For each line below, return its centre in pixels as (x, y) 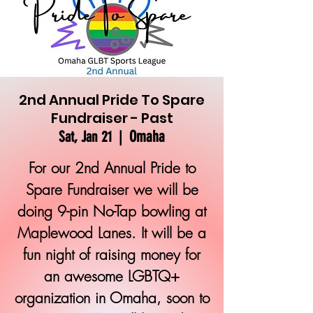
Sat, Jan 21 (85, 137)
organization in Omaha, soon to (112, 298)
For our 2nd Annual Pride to (112, 168)
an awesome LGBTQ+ (112, 276)
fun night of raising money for (112, 255)
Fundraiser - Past (112, 118)
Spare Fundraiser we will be (112, 190)
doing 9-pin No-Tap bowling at (112, 211)
